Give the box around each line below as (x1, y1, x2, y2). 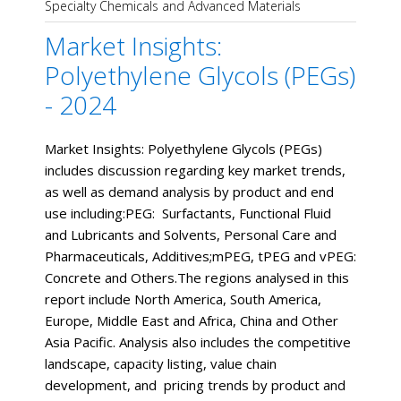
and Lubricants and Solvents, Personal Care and (45, 225, 337, 243)
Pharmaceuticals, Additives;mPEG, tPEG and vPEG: (45, 246, 356, 265)
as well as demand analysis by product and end (45, 182, 334, 200)
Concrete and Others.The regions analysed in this (45, 268, 349, 286)
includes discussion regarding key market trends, (45, 160, 346, 179)
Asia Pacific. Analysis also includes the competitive (45, 332, 351, 351)
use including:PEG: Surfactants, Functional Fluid (45, 203, 331, 222)
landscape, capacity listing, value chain (45, 354, 277, 372)
